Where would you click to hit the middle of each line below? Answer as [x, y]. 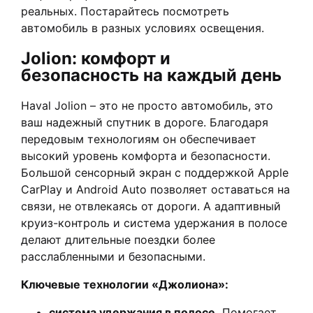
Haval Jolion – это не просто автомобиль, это [147, 106]
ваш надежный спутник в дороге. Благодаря [145, 123]
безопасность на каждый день [151, 75]
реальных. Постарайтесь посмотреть [125, 11]
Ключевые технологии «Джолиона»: [125, 285]
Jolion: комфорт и [96, 58]
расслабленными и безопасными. [113, 257]
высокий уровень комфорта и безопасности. [146, 156]
